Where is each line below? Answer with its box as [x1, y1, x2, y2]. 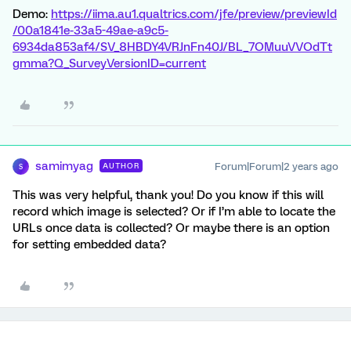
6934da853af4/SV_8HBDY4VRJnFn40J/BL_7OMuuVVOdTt [13, 40, 332, 54]
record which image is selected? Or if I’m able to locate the [13, 204, 335, 219]
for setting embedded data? [13, 237, 169, 251]
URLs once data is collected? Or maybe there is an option [13, 221, 330, 235]
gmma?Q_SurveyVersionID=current [13, 56, 206, 71]
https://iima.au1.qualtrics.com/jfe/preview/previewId [51, 7, 337, 21]
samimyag [35, 159, 93, 173]
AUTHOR [103, 161, 139, 170]
